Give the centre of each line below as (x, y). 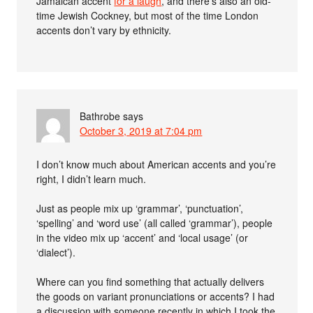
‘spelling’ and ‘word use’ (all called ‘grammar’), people (155, 223)
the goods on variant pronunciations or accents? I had (156, 296)
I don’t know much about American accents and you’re (156, 164)
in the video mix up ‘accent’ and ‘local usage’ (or (143, 237)
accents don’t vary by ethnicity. (104, 30)
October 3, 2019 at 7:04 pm (141, 130)
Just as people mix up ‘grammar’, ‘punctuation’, (140, 208)
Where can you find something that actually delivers (151, 281)
